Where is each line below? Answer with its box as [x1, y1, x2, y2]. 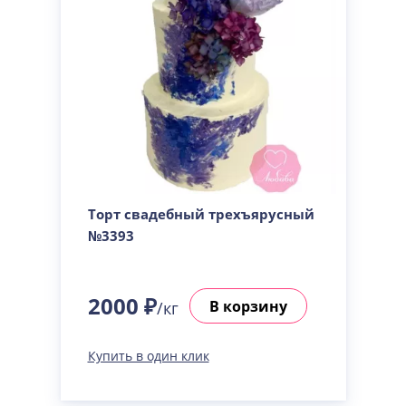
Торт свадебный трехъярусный [87, 205, 314, 223]
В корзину [208, 295, 287, 316]
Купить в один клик [87, 347, 209, 364]
